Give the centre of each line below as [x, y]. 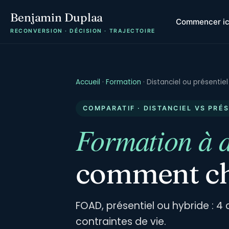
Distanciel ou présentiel [187, 82]
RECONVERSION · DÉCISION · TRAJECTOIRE [83, 31]
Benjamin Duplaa [57, 17]
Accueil [88, 82]
